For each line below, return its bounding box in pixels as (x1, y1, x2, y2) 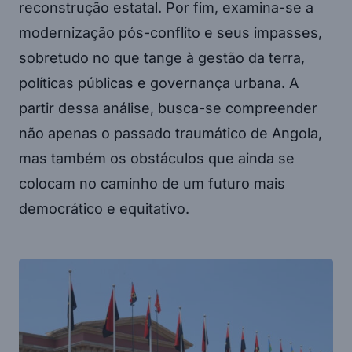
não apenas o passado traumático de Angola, (19, 125, 322, 142)
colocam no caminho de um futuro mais (19, 175, 285, 192)
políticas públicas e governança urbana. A (19, 75, 299, 92)
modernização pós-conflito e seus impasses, (19, 24, 322, 42)
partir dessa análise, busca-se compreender (19, 100, 317, 117)
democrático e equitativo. (19, 200, 189, 218)
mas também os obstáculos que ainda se (19, 150, 295, 167)
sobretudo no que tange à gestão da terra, (19, 49, 305, 67)
